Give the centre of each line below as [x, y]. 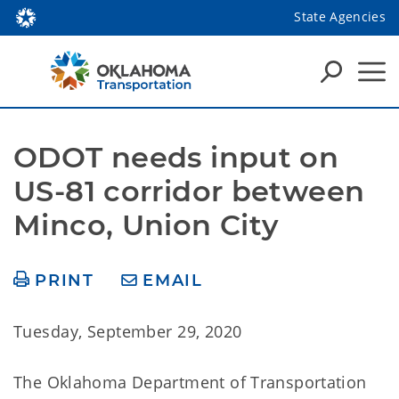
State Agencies [340, 16]
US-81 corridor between [189, 191]
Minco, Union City [147, 225]
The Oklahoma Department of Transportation [190, 382]
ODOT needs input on [176, 157]
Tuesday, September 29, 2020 [128, 331]
